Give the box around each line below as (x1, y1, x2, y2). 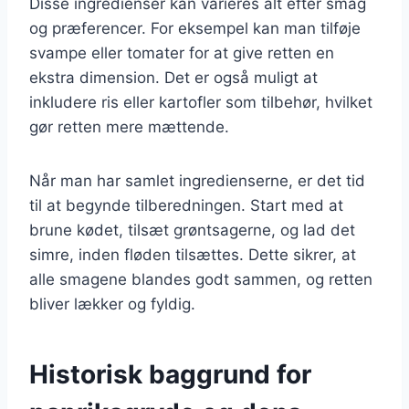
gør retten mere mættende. (29, 117, 229, 136)
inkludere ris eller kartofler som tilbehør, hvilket (29, 92, 372, 111)
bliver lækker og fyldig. (29, 294, 195, 313)
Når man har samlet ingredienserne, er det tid (29, 171, 365, 190)
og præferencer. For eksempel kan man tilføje (29, 18, 361, 37)
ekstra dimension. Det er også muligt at (29, 68, 318, 87)
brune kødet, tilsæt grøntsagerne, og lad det (29, 220, 355, 239)
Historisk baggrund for (29, 358, 311, 390)
